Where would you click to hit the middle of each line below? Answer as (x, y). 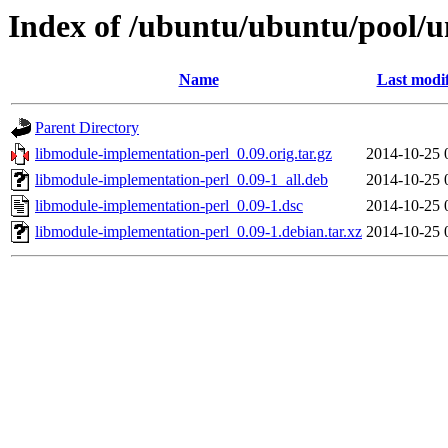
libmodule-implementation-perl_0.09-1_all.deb (181, 180)
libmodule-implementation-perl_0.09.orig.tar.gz (183, 154)
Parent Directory (87, 128)
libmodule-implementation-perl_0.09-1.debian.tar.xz (198, 232)
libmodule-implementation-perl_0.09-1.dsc (169, 206)
